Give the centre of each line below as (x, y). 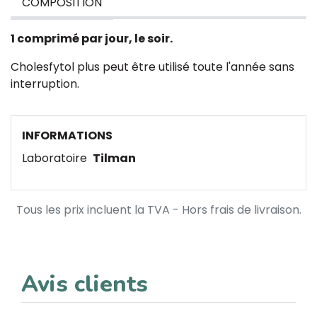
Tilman (114, 158)
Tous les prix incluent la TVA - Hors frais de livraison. (158, 210)
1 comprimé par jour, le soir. (92, 39)
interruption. (45, 84)
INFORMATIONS (67, 136)
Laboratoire (56, 158)
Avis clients (85, 284)
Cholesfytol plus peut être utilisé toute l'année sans (152, 67)
